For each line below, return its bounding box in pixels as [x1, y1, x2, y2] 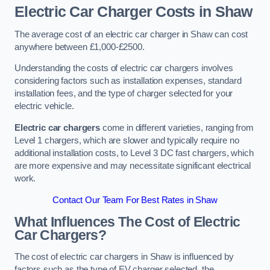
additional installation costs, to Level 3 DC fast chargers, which [14, 148, 254, 158]
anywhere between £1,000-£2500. [14, 42, 145, 52]
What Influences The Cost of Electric [14, 214, 240, 230]
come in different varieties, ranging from [99, 122, 254, 133]
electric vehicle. [14, 101, 74, 111]
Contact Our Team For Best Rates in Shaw [52, 195, 218, 205]
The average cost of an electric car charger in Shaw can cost [14, 29, 248, 39]
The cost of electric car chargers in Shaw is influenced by [14, 251, 234, 262]
